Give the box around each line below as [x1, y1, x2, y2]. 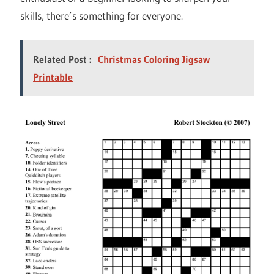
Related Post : [33, 53, 92, 66]
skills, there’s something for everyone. [20, 9, 183, 22]
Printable [33, 71, 73, 84]
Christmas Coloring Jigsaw [98, 53, 210, 66]
